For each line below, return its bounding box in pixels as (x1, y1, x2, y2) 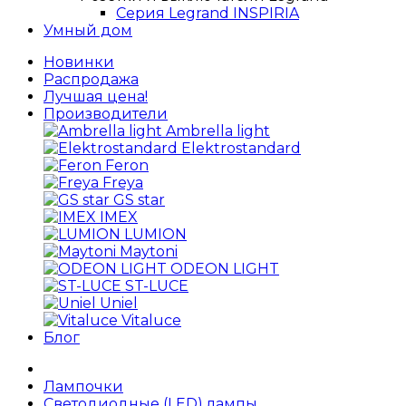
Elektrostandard (181, 140, 301, 157)
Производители (43, 105, 168, 122)
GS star (113, 191, 165, 208)
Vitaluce (121, 312, 181, 329)
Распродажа (43, 71, 139, 88)
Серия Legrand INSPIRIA (116, 5, 299, 22)
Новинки (43, 53, 114, 71)
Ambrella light (166, 122, 270, 140)
